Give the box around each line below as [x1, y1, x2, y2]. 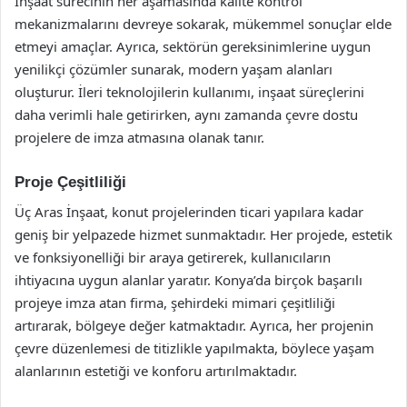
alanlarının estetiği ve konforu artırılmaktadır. [15, 361, 297, 380]
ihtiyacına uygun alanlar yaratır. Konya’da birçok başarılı [15, 270, 362, 289]
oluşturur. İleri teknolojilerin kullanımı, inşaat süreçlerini [15, 83, 364, 101]
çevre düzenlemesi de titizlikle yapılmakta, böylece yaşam [15, 338, 374, 357]
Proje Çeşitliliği [15, 174, 126, 191]
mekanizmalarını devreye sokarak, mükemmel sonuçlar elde [15, 15, 392, 33]
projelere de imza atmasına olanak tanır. [15, 128, 264, 146]
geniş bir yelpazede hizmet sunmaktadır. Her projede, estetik [15, 224, 392, 243]
